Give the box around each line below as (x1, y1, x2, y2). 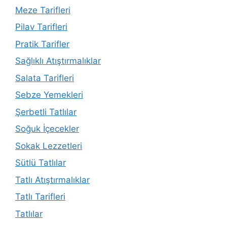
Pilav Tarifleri (15, 22, 67, 32)
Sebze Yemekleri (15, 90, 83, 100)
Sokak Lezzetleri (15, 140, 82, 151)
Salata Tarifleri (15, 72, 74, 83)
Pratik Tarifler (15, 39, 69, 49)
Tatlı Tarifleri (15, 192, 65, 202)
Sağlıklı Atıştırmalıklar (15, 56, 101, 66)
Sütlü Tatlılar (15, 158, 66, 168)
